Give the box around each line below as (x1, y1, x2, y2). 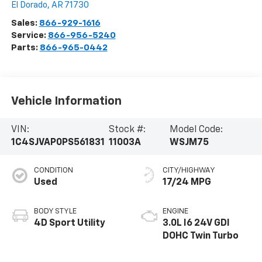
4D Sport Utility (33, 219, 105, 229)
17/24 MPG (163, 178, 211, 188)
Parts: (11, 43, 40, 53)
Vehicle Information (11, 95, 122, 107)
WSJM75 (170, 138, 209, 148)
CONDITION (33, 167, 73, 175)
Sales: (11, 19, 39, 28)
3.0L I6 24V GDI (163, 219, 230, 229)
